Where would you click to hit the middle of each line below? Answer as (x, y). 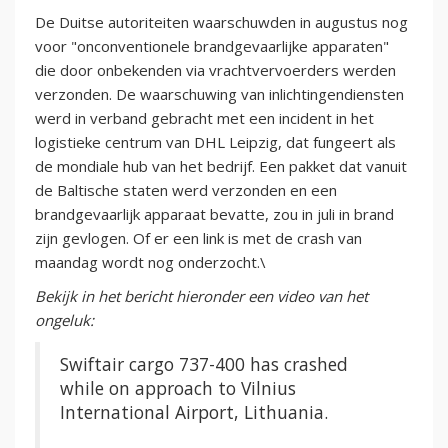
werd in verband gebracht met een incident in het (204, 118)
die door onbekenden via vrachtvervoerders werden (215, 70)
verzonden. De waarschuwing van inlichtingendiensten (219, 94)
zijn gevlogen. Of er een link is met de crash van (198, 238)
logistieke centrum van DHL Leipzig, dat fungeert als (215, 142)
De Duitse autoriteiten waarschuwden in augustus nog (221, 22)
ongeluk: (64, 320)
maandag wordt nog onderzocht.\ (150, 262)
